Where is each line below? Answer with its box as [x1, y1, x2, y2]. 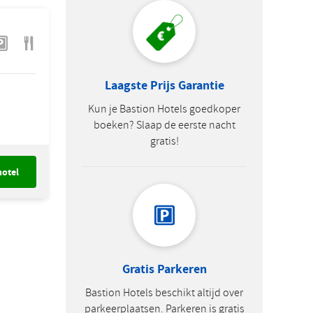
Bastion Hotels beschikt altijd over [85, 285, 243, 300]
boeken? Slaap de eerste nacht [93, 117, 235, 133]
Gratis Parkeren [122, 261, 207, 277]
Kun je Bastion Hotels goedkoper [88, 101, 240, 117]
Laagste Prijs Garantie [104, 77, 224, 93]
